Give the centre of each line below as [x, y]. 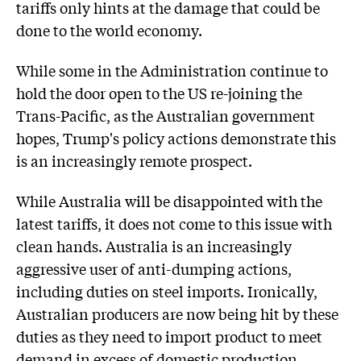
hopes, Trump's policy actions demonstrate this [176, 137]
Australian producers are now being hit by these [177, 313]
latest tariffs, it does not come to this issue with [174, 223]
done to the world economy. [109, 30]
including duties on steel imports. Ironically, [167, 290]
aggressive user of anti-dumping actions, [154, 268]
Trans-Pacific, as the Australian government [166, 115]
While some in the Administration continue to [172, 70]
